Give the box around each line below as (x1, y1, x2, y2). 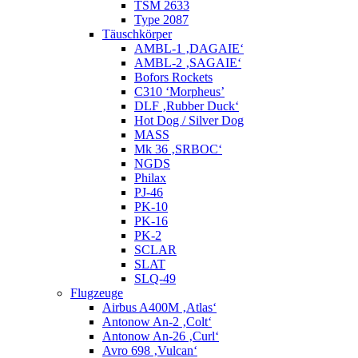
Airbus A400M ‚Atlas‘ (102, 300, 217, 315)
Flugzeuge (70, 286, 123, 300)
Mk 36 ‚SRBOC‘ (134, 142, 222, 157)
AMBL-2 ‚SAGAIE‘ (134, 56, 241, 70)
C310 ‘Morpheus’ (134, 85, 225, 99)
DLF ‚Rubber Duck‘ (134, 99, 239, 113)
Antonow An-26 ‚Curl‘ (102, 329, 219, 344)
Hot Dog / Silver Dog (134, 113, 244, 128)
